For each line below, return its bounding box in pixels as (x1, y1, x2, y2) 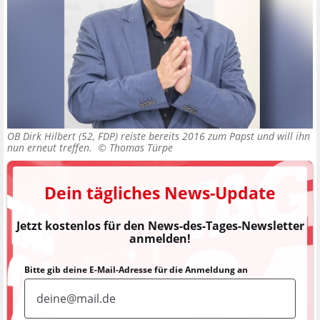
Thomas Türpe (109, 141, 173, 155)
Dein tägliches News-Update (44, 181, 276, 205)
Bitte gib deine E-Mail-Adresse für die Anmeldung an (24, 264, 248, 276)
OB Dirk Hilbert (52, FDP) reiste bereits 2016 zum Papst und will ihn (7, 129, 310, 144)
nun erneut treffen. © (7, 141, 109, 155)
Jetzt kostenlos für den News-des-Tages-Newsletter (16, 218, 304, 234)
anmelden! (129, 231, 191, 247)
